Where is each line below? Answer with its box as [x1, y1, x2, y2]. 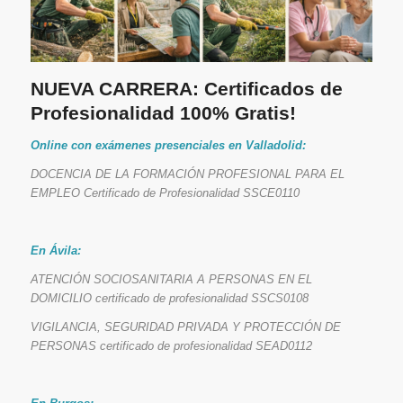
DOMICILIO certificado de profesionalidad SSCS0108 [30, 291, 309, 305]
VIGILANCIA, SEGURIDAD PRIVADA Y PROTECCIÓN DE [30, 319, 341, 334]
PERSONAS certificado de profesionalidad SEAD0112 [30, 338, 312, 353]
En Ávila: [30, 243, 81, 257]
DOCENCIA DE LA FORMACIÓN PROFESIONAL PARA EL [30, 166, 345, 181]
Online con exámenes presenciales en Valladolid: [30, 138, 306, 152]
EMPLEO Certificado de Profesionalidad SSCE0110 [30, 185, 300, 200]
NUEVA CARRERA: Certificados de [30, 77, 343, 99]
